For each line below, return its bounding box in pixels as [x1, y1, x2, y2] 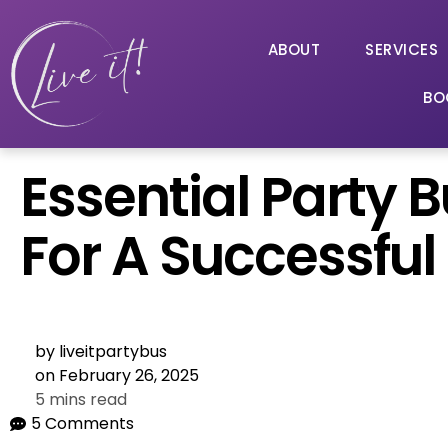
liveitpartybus [55, 340, 167, 364]
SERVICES [365, 39, 439, 61]
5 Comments [31, 412, 134, 436]
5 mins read [35, 388, 127, 412]
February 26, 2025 [59, 364, 199, 388]
